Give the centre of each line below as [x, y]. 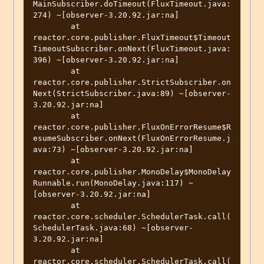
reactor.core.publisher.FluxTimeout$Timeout [132, 38]
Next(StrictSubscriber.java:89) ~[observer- [132, 94]
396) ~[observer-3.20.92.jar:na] [106, 60]
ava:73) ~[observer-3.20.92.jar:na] [113, 150]
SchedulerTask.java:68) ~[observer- [113, 228]
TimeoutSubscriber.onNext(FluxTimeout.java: [132, 49]
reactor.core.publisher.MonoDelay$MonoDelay [132, 172]
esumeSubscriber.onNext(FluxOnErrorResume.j [132, 138]
